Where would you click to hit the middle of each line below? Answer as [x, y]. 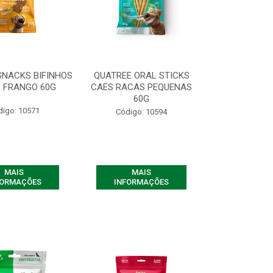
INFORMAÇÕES [142, 182]
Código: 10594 [142, 112]
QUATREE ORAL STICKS [141, 76]
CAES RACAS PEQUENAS [142, 87]
